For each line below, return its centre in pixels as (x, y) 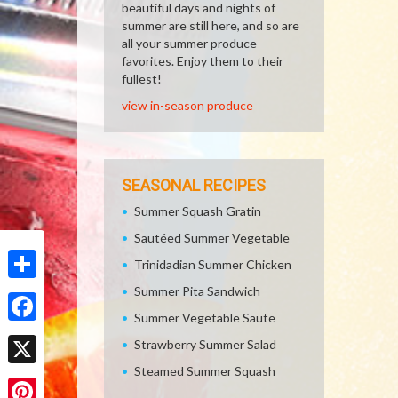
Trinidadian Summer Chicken (213, 264)
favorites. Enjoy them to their (203, 61)
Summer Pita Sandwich (197, 291)
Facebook (35, 334)
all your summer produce (189, 43)
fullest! (142, 79)
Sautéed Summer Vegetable (212, 238)
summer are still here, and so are (211, 25)
